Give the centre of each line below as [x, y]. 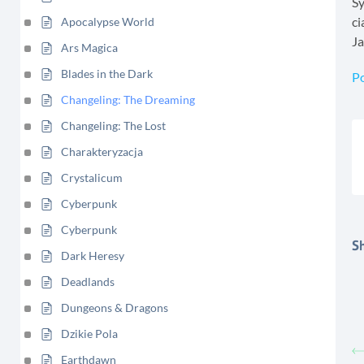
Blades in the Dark [107, 74]
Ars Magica [89, 48]
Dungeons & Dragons [115, 308]
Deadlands [88, 282]
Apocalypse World [108, 22]
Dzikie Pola [89, 334]
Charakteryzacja [102, 152]
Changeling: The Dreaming [128, 100]
